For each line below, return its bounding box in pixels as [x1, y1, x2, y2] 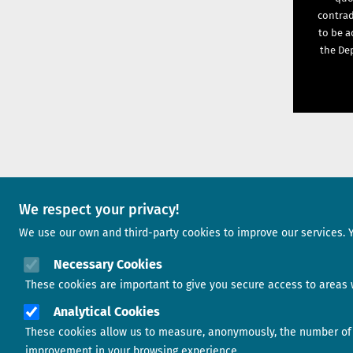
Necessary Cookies [54, 257, 162, 272]
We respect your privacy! [19, 201, 179, 218]
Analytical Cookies [54, 304, 160, 319]
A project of [150, 204, 235, 224]
